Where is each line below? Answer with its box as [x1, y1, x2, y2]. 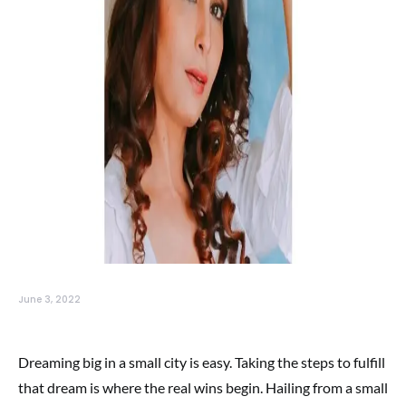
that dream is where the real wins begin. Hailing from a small [18, 379, 388, 396]
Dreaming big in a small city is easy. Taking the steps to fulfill [18, 353, 385, 371]
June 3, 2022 [18, 293, 81, 306]
